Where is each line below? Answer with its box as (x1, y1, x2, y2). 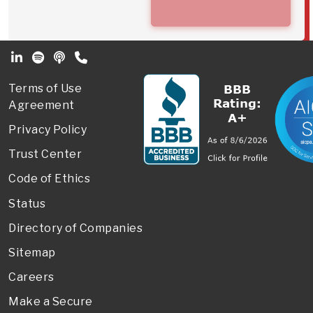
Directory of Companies (8, 221, 143, 235)
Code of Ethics (8, 172, 90, 186)
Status (8, 196, 45, 210)
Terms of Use (8, 81, 82, 95)
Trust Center (8, 147, 82, 161)
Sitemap (8, 245, 56, 259)
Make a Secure (8, 295, 93, 309)
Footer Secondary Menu (8, 50, 211, 71)
